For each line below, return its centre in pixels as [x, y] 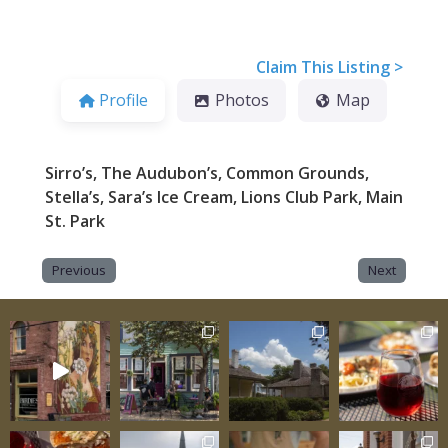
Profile [123, 100]
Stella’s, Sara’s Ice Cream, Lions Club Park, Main [223, 197]
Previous [78, 270]
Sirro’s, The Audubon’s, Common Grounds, [206, 173]
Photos [241, 100]
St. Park [74, 221]
